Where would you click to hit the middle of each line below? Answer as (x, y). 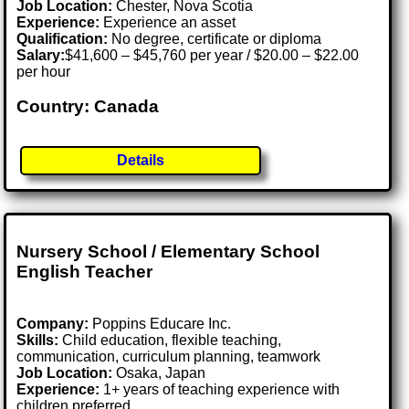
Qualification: (63, 38)
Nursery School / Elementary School (168, 252)
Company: (53, 324)
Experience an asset (168, 22)
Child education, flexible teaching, (170, 341)
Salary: (41, 55)
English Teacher (85, 272)
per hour (44, 71)
